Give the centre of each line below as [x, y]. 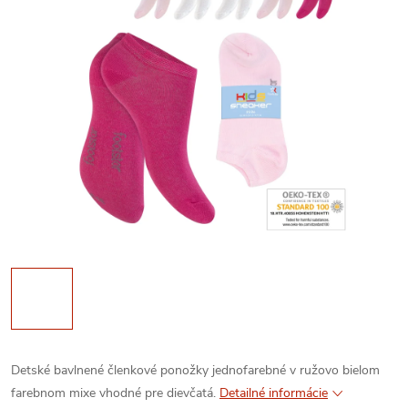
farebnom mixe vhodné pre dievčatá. [113, 393]
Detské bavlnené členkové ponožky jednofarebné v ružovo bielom [195, 370]
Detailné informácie [274, 393]
